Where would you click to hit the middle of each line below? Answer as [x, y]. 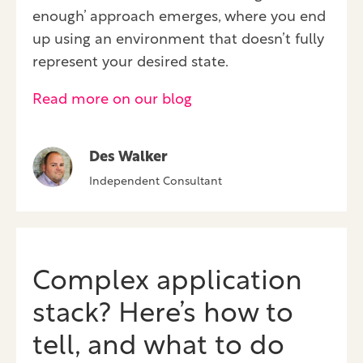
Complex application [167, 282]
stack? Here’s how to [163, 314]
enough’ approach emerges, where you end [179, 17]
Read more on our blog [112, 100]
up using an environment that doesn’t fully [178, 40]
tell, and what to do [158, 347]
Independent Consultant [156, 181]
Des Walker [128, 157]
